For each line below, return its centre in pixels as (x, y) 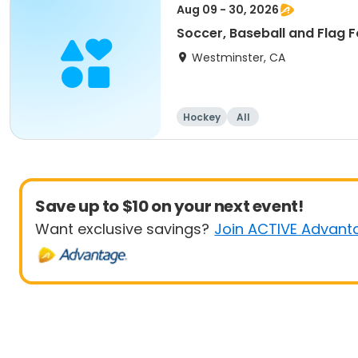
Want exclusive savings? (122, 229)
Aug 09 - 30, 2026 (228, 10)
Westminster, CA (239, 58)
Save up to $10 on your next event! (169, 206)
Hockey (202, 117)
